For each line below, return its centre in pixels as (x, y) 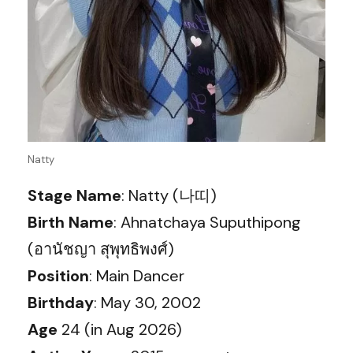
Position (58, 275)
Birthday (61, 302)
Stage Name (74, 195)
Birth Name (71, 222)
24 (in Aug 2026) (120, 329)
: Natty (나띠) (169, 195)
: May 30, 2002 (147, 302)
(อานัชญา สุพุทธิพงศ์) (101, 249)
